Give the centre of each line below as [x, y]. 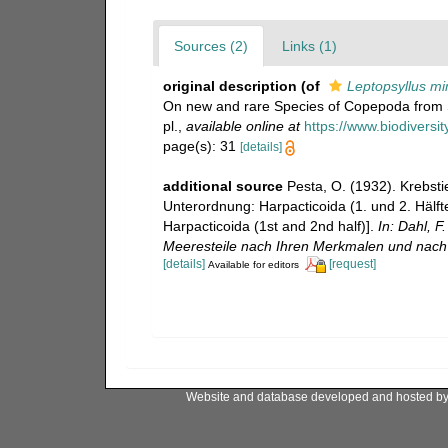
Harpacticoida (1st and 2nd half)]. [270, 226]
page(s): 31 [201, 146]
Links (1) [309, 46]
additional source [222, 186]
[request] [352, 264]
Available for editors [253, 265]
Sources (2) [210, 46]
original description [229, 86]
